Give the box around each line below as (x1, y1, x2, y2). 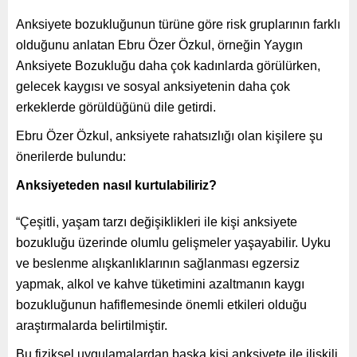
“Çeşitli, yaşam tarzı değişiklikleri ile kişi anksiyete (16, 214, 297, 229)
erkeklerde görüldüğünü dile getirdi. (16, 100, 216, 114)
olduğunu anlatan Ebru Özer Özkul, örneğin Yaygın (16, 37, 303, 52)
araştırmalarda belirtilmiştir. (16, 318, 167, 332)
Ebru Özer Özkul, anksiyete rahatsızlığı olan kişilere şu (16, 128, 323, 143)
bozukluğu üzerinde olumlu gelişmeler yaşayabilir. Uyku (16, 235, 331, 249)
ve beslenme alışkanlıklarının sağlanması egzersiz (16, 256, 300, 270)
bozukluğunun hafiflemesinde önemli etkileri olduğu (16, 297, 307, 312)
